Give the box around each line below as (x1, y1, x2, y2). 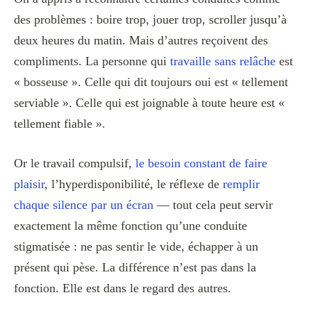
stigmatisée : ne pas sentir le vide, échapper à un (14, 239, 258, 254)
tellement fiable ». (14, 117, 106, 131)
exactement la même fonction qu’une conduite (14, 219, 247, 233)
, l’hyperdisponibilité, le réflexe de (44, 177, 223, 192)
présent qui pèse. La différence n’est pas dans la (14, 260, 256, 275)
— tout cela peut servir (153, 198, 273, 212)
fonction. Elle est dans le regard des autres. (14, 281, 231, 296)
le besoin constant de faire (135, 156, 267, 171)
